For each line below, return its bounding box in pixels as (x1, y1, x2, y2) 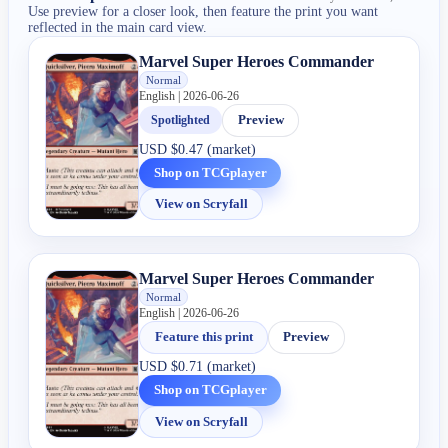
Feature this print (154, 330, 253, 345)
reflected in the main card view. (28, 19, 208, 35)
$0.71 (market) (171, 358, 257, 375)
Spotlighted (151, 112, 211, 127)
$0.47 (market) (171, 140, 257, 157)
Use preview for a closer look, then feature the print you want (28, 3, 379, 19)
